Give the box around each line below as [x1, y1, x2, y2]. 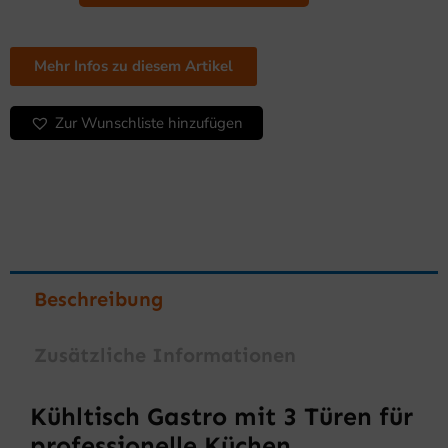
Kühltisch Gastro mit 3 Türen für [30, 402, 413, 433]
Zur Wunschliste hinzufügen [55, 113, 243, 134]
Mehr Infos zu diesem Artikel [34, 56, 233, 77]
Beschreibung [34, 287, 163, 312]
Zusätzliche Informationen [34, 343, 296, 368]
